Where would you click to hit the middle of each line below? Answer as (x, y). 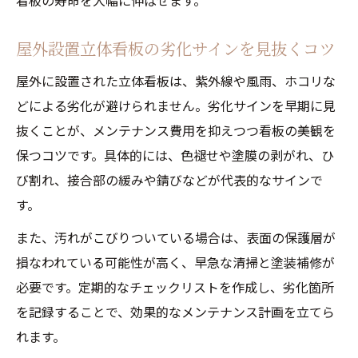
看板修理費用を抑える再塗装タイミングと (194, 13)
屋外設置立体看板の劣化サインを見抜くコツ (175, 48)
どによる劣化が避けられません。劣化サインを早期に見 (176, 105)
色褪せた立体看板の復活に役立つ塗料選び (194, 66)
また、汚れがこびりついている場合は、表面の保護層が (176, 237)
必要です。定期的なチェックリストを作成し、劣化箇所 (175, 287)
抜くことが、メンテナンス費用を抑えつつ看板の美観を (176, 130)
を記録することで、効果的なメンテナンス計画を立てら (175, 312)
